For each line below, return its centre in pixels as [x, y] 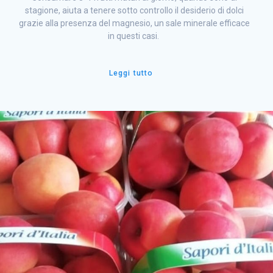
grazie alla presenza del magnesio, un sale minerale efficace [134, 23]
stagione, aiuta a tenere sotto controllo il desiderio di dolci [134, 11]
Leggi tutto [131, 73]
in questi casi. [134, 36]
